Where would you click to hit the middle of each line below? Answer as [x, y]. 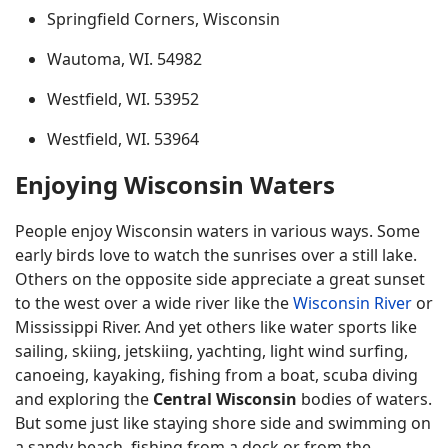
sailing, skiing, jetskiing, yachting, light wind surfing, [211, 351]
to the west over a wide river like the [154, 303]
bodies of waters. [364, 399]
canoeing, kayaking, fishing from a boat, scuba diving [216, 375]
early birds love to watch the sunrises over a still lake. [216, 255]
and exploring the [84, 399]
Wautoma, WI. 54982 [124, 59]
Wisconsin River [352, 303]
